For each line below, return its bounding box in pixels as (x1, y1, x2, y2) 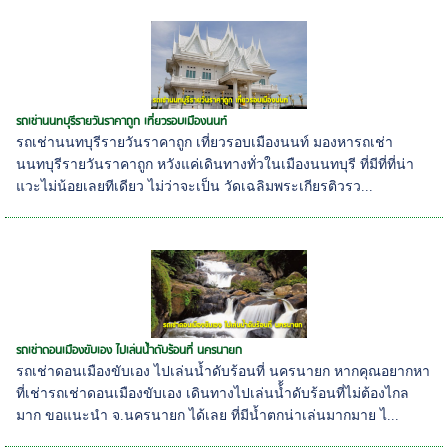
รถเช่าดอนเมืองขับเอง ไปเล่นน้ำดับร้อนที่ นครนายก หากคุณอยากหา (16, 363, 431, 379)
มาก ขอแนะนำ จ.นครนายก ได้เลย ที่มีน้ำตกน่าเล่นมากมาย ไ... (16, 407, 400, 423)
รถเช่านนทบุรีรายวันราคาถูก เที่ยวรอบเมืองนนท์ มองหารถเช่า (16, 134, 394, 150)
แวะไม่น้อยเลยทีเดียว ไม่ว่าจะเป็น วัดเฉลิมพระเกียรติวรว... (16, 178, 374, 194)
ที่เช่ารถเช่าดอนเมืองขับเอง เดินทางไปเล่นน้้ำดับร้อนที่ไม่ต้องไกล (16, 385, 410, 401)
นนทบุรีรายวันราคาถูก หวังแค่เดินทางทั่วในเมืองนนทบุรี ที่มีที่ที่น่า (16, 156, 415, 172)
